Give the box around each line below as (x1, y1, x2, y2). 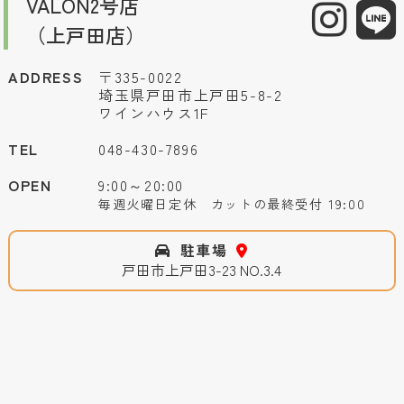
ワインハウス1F (97, 101, 209, 124)
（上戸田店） (25, 19, 145, 49)
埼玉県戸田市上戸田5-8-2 (97, 83, 283, 106)
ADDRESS (7, 65, 84, 87)
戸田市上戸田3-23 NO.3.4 (122, 258, 282, 280)
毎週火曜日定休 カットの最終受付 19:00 (97, 194, 366, 213)
